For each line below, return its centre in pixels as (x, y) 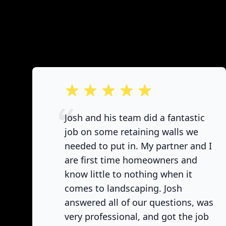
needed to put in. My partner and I (138, 146)
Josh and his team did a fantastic (135, 118)
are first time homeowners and (131, 160)
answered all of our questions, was (139, 202)
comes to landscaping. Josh (123, 188)
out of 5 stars (90, 89)
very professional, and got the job (137, 216)
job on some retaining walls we (131, 132)
